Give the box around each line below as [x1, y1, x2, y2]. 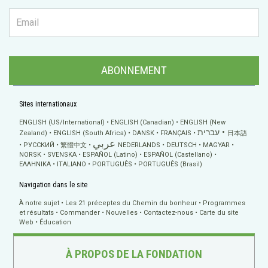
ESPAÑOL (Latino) [83, 150, 138, 159]
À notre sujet [19, 199, 60, 207]
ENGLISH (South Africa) [53, 129, 127, 137]
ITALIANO [57, 160, 87, 168]
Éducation [39, 218, 72, 226]
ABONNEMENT [101, 63, 167, 78]
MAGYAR [203, 141, 230, 149]
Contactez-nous [144, 208, 194, 217]
